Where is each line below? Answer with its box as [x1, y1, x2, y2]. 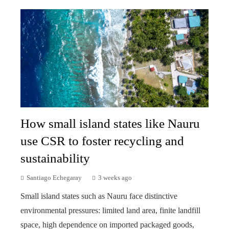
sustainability [20, 151, 90, 166]
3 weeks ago [98, 174, 132, 182]
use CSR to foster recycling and [20, 134, 184, 148]
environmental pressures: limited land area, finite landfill [20, 206, 200, 215]
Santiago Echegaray [27, 174, 82, 182]
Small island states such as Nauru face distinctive [20, 192, 177, 201]
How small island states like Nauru [20, 117, 200, 131]
